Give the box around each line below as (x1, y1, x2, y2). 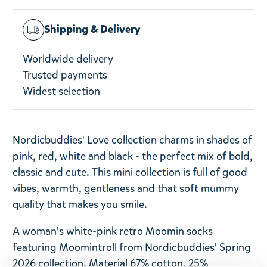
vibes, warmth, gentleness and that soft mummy (13, 181, 240, 195)
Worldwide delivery (23, 51, 114, 66)
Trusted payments (23, 67, 108, 82)
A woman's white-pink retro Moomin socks (13, 223, 213, 238)
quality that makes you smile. (13, 197, 148, 212)
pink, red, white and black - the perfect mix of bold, (13, 148, 253, 163)
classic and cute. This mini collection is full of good (13, 164, 248, 179)
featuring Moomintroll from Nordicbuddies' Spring (13, 240, 252, 254)
